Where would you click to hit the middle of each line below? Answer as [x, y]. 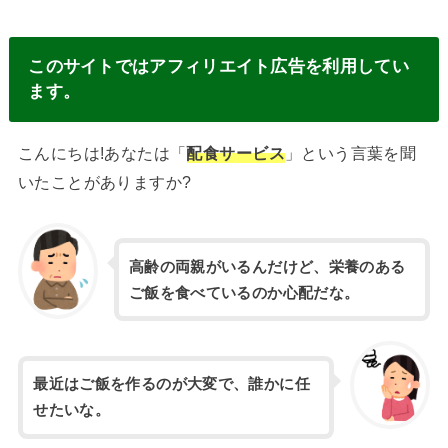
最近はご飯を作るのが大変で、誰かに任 [171, 384]
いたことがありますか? [104, 182]
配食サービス [235, 153]
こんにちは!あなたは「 [102, 153]
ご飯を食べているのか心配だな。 [244, 292]
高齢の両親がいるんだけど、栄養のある [267, 266]
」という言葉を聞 [350, 153]
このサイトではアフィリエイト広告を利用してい [218, 66]
